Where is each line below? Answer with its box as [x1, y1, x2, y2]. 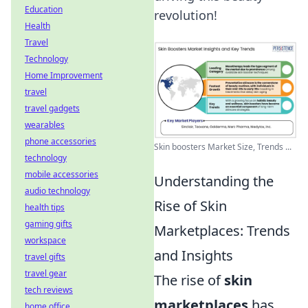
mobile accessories [25, 168, 98, 180]
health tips [25, 201, 65, 213]
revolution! [154, 7, 217, 23]
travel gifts [25, 251, 65, 263]
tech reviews [25, 284, 73, 296]
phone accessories [25, 135, 96, 147]
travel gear [25, 267, 67, 279]
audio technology [25, 185, 90, 197]
